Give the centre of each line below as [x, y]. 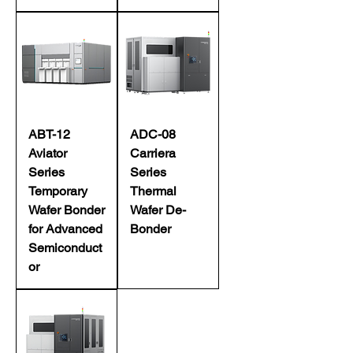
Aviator [48, 153]
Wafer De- [158, 210]
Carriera [153, 153]
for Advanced [65, 229]
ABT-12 [49, 134]
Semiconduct [65, 248]
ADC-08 [153, 134]
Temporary [58, 191]
